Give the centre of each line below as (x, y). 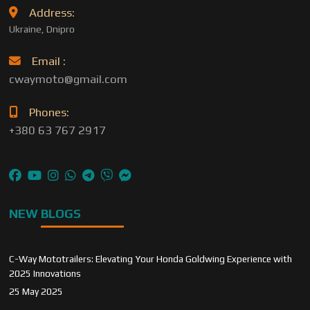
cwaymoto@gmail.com (69, 79)
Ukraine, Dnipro (42, 29)
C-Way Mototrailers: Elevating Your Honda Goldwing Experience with (151, 259)
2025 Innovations (45, 273)
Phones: (49, 112)
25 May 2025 (36, 291)
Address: (52, 12)
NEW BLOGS (45, 213)
